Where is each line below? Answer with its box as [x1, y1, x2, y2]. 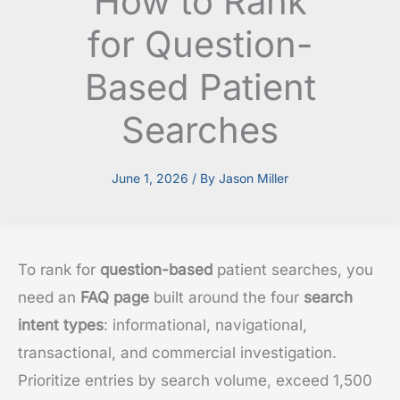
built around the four [149, 288, 304, 307]
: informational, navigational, [104, 316, 307, 335]
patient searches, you [212, 261, 373, 279]
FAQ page [80, 288, 149, 307]
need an [18, 288, 80, 307]
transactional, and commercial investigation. [18, 344, 337, 362]
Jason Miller [219, 171, 288, 187]
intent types [18, 316, 104, 335]
